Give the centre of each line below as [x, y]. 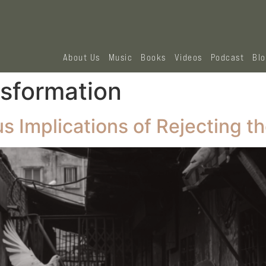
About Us [81, 57]
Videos [188, 57]
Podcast [227, 57]
